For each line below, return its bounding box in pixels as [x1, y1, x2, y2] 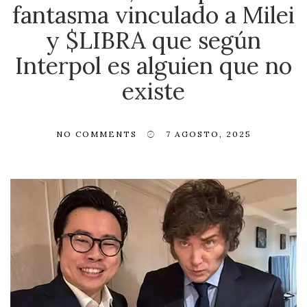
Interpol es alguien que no [15, 50, 292, 80]
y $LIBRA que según [46, 25, 261, 55]
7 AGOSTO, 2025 [165, 128, 251, 139]
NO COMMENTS [56, 128, 137, 139]
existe [122, 75, 185, 106]
